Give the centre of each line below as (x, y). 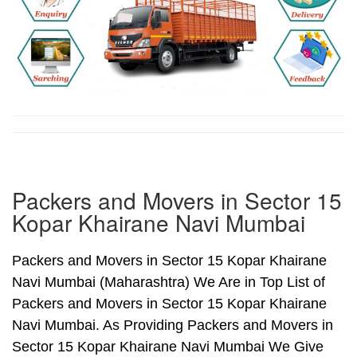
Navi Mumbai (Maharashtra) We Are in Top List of (169, 282)
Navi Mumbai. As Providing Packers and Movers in (173, 326)
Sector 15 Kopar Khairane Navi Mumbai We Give (168, 347)
